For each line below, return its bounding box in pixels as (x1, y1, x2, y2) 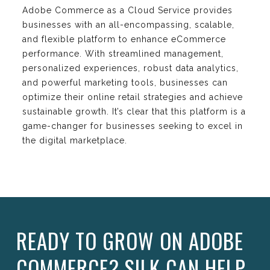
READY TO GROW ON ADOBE (16, 225, 243, 257)
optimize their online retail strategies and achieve (22, 92, 243, 102)
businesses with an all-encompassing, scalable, (22, 20, 234, 30)
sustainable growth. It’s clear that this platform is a (22, 107, 246, 117)
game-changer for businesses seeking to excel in (22, 121, 243, 131)
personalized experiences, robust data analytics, (22, 63, 239, 74)
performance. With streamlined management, (22, 49, 224, 59)
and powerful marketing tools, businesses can (22, 78, 228, 88)
